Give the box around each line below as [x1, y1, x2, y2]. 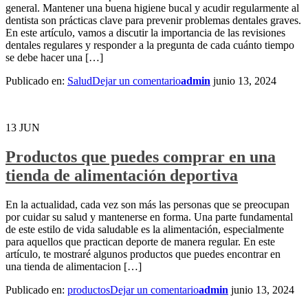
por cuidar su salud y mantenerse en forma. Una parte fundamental [5, 210, 293, 223]
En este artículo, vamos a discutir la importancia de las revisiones [5, 26, 285, 38]
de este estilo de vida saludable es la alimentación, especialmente [5, 223, 284, 235]
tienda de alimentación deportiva [5, 166, 238, 184]
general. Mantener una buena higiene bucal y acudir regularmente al [5, 1, 299, 14]
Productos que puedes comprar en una [5, 147, 276, 166]
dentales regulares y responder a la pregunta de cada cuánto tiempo [5, 38, 294, 51]
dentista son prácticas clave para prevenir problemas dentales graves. [5, 14, 301, 26]
